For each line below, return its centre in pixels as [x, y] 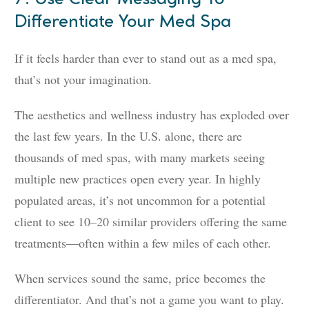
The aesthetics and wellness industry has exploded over [152, 115]
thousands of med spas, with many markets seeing [140, 158]
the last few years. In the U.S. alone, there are [128, 136]
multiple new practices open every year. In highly [138, 179]
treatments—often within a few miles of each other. [143, 243]
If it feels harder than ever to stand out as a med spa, [146, 58]
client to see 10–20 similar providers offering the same [151, 222]
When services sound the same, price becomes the [140, 278]
